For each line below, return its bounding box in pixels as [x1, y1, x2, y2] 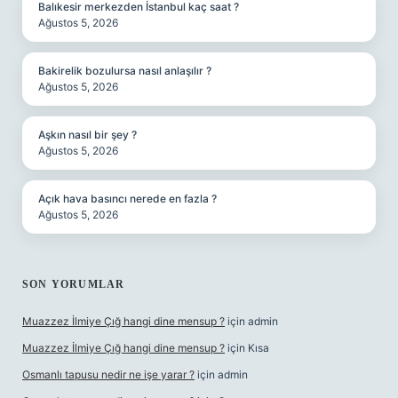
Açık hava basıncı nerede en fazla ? [38, 192, 217, 205]
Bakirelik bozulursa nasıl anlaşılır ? [38, 64, 211, 77]
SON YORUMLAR [22, 278, 125, 291]
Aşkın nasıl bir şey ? [38, 128, 137, 141]
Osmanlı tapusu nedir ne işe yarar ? [22, 368, 195, 381]
